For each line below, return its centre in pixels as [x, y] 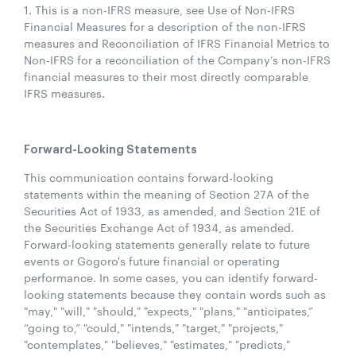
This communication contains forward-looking [149, 177]
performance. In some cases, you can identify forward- [171, 277]
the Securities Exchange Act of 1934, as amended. [159, 227]
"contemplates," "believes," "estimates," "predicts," [157, 344]
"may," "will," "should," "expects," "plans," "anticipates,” [168, 310]
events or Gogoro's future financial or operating [152, 260]
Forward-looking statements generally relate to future [167, 244]
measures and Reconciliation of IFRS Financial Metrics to [177, 43]
